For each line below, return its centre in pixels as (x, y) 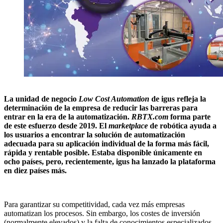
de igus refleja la (178, 99)
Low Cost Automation (114, 99)
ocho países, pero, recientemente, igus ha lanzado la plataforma (110, 161)
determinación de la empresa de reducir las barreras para (101, 108)
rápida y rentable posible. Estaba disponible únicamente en (103, 152)
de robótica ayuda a (182, 125)
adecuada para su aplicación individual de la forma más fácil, (107, 143)
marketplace (128, 125)
